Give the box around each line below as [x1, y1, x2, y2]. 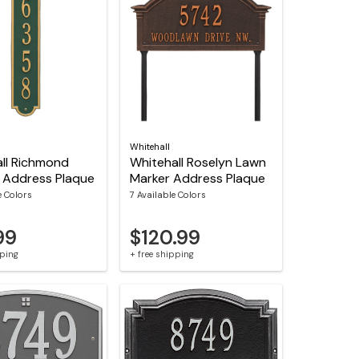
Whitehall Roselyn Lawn [130, 153, 267, 171]
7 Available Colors [130, 188, 207, 200]
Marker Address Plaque [130, 169, 266, 187]
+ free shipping [130, 248, 195, 260]
